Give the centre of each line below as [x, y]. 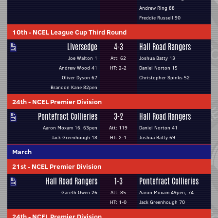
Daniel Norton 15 [158, 68]
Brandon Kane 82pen [74, 87]
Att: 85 [118, 192]
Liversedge [82, 47]
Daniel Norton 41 [158, 128]
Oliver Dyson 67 [80, 78]
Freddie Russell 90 [160, 18]
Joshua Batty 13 [157, 58]
